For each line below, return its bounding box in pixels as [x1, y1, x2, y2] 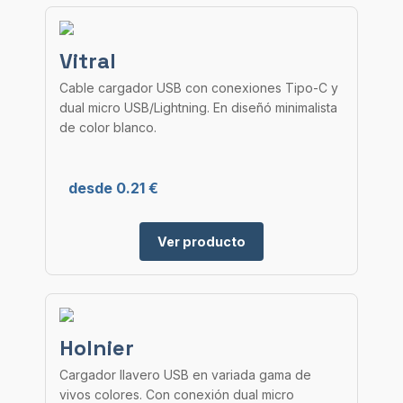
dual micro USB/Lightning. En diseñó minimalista [59, 100, 337, 115]
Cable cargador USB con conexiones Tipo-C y [59, 80, 338, 95]
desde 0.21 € [68, 179, 158, 197]
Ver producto [157, 234, 246, 249]
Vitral [59, 47, 116, 75]
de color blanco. [59, 120, 157, 135]
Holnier [59, 334, 134, 362]
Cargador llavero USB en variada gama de [59, 367, 311, 382]
